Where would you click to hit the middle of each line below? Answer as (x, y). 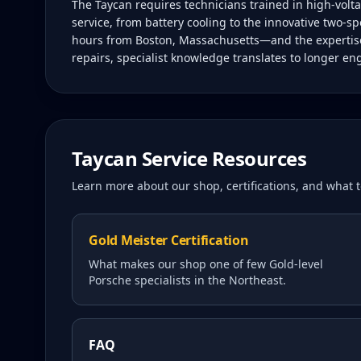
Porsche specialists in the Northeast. (187, 280)
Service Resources (222, 158)
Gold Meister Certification (169, 240)
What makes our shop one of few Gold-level (206, 264)
